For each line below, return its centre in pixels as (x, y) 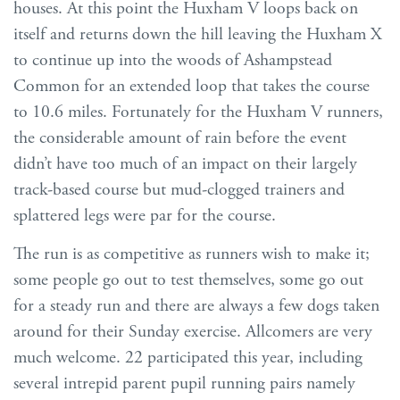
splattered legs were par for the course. (145, 215)
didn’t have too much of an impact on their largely (185, 163)
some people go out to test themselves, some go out (188, 279)
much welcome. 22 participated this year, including (188, 357)
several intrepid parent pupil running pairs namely (184, 383)
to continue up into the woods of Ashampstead (173, 60)
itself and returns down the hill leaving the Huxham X (198, 34)
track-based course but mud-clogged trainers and (179, 189)
